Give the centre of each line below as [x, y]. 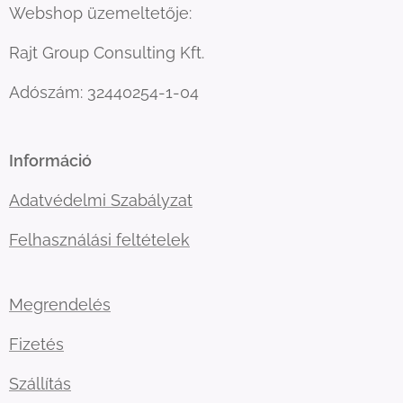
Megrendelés [60, 304]
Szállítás [40, 384]
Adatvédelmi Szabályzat [101, 200]
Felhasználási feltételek [99, 240]
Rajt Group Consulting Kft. [107, 53]
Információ [50, 161]
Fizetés [36, 344]
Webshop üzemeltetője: [100, 13]
